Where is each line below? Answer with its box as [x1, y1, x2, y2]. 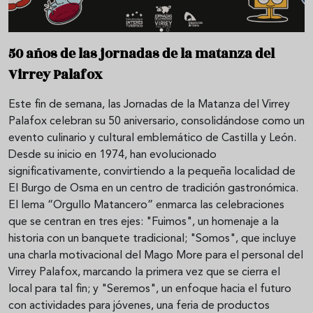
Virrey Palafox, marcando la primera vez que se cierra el [8, 267, 280, 279]
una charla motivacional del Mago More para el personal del [8, 250, 303, 262]
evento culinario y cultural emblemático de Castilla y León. [8, 133, 296, 145]
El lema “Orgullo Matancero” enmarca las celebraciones [8, 200, 284, 212]
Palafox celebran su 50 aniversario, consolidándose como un [8, 116, 305, 128]
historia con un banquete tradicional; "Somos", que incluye [8, 233, 296, 245]
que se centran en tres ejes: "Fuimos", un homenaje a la [8, 217, 279, 228]
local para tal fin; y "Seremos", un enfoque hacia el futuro [8, 284, 291, 296]
